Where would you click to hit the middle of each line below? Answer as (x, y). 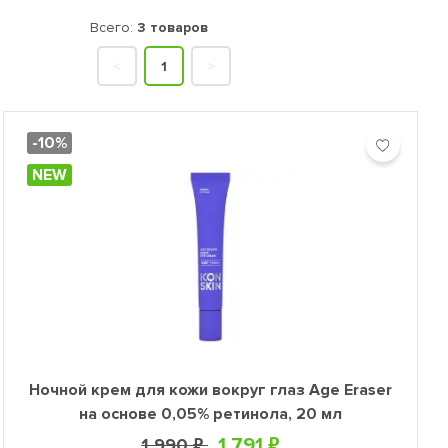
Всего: (113, 27)
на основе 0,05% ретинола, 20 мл (210, 414)
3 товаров (172, 27)
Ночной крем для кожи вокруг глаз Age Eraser (210, 390)
